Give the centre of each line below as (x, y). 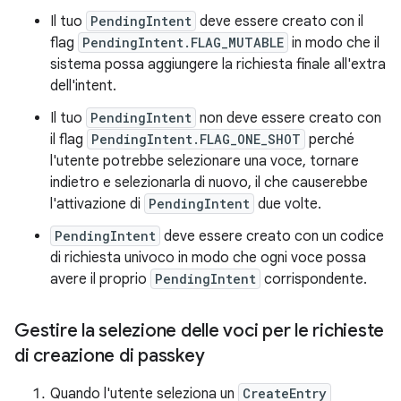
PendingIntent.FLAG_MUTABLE (183, 43)
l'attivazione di (97, 204)
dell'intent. (83, 86)
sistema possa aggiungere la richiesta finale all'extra (218, 64)
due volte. (288, 204)
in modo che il (334, 43)
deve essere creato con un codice (272, 236)
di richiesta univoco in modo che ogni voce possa (208, 258)
